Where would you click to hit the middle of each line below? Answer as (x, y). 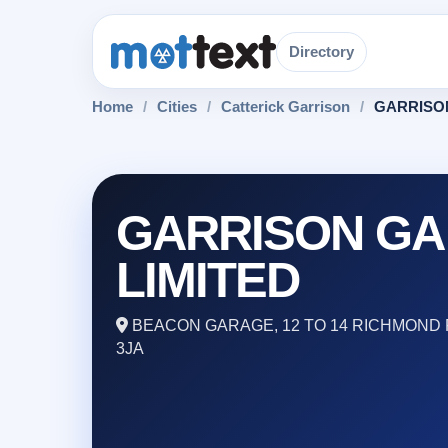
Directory (321, 51)
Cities (177, 107)
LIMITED (208, 280)
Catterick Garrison (285, 107)
